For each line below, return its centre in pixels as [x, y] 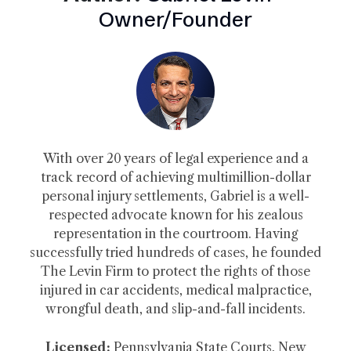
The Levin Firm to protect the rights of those [175, 271]
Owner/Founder [175, 19]
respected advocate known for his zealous [175, 214]
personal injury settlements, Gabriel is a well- [175, 195]
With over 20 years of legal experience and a [175, 158]
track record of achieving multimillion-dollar [175, 177]
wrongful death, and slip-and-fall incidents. [175, 308]
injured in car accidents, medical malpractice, [175, 289]
